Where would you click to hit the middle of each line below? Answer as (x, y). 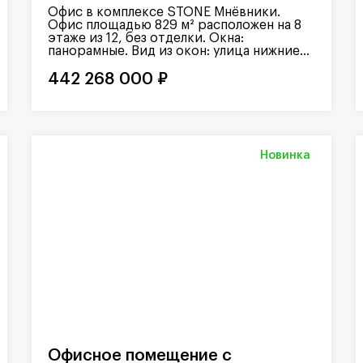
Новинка (285, 155)
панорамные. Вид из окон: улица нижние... (179, 51)
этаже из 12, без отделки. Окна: (146, 38)
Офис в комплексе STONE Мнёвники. (164, 12)
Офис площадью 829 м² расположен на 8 (175, 25)
